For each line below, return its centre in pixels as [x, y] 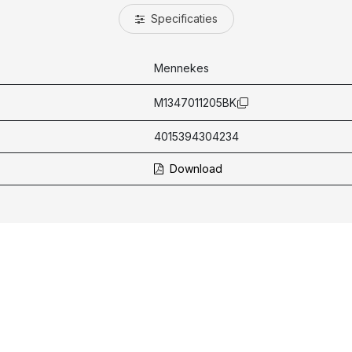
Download [194, 169]
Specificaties [182, 19]
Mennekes [181, 68]
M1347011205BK [195, 102]
